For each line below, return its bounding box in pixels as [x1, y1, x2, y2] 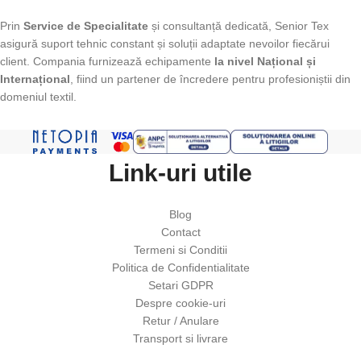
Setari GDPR [147, 278, 214, 292]
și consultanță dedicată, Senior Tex [148, 19, 329, 32]
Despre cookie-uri [135, 296, 226, 309]
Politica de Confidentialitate [111, 260, 250, 274]
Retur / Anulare [142, 313, 219, 327]
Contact [160, 225, 201, 239]
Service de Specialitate [23, 19, 148, 32]
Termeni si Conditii [134, 243, 227, 256]
